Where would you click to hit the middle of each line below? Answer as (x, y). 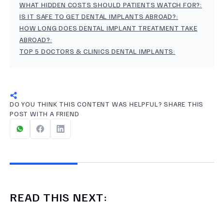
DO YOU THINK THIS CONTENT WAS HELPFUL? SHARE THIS (107, 104)
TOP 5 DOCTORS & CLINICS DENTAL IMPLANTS (97, 51)
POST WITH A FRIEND (45, 114)
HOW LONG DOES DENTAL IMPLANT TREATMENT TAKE (108, 28)
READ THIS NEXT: (59, 197)
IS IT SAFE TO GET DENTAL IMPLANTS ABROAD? (98, 16)
